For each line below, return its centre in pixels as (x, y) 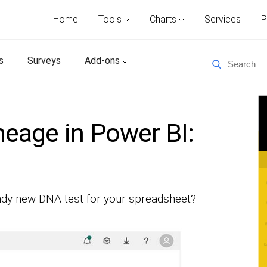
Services (223, 19)
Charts (164, 19)
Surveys (44, 60)
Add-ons (103, 60)
